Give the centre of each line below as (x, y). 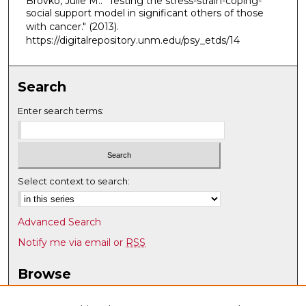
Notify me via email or (72, 242)
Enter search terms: (61, 111)
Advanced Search (60, 222)
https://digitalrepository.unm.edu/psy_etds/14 (133, 40)
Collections (44, 291)
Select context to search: (74, 181)
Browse (45, 274)
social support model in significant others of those (144, 13)
